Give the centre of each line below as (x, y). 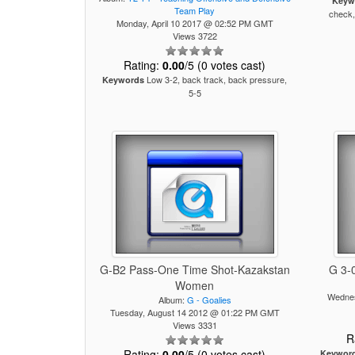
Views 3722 (195, 36)
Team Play (195, 10)
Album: (172, 300)
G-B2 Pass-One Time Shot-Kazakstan (195, 269)
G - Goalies (209, 300)
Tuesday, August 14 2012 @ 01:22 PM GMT (195, 312)
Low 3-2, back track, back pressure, (216, 79)
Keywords (124, 80)
